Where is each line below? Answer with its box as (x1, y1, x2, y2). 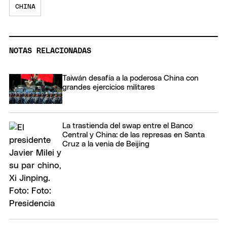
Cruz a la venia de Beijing (62, 140, 149, 148)
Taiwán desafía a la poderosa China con (62, 74, 199, 82)
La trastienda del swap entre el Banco (62, 122, 193, 130)
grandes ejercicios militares (62, 83, 155, 91)
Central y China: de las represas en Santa (62, 131, 205, 139)
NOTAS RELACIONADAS (9, 47, 91, 55)
